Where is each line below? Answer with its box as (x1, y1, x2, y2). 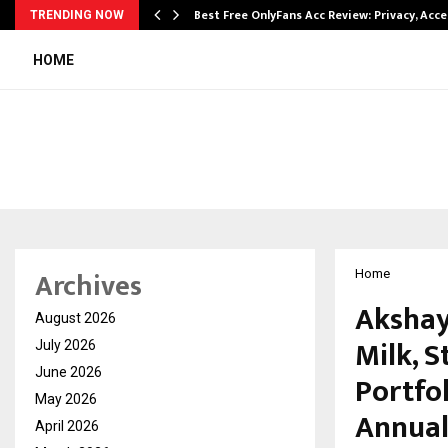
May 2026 (35, 391, 97, 408)
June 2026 (35, 364, 102, 381)
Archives (35, 263, 142, 311)
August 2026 (35, 310, 116, 327)
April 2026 (35, 418, 99, 435)
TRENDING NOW (30, 8, 124, 22)
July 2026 (35, 337, 96, 354)
